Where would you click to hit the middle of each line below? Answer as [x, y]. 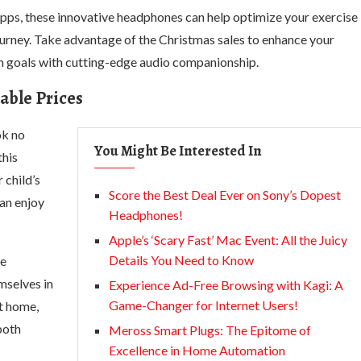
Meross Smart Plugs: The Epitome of [210, 330]
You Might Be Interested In [178, 151]
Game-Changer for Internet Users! [203, 305]
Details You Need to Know [181, 260]
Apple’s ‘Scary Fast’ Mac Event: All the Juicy [228, 240]
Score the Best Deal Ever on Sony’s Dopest [225, 195]
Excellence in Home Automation [197, 350]
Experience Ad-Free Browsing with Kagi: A [226, 285]
